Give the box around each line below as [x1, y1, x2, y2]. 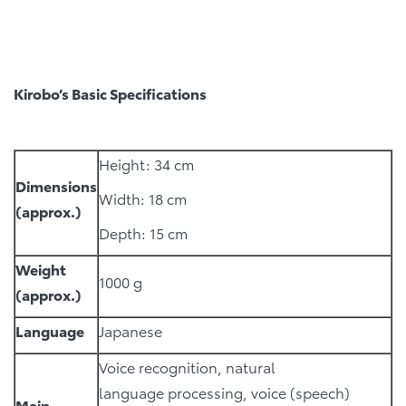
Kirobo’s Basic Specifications [14, 82, 207, 103]
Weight [15, 257, 66, 279]
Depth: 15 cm [99, 221, 202, 243]
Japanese [99, 319, 162, 341]
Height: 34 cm [99, 152, 194, 174]
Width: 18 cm [99, 187, 190, 208]
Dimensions [15, 174, 97, 196]
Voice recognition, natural [99, 355, 275, 377]
